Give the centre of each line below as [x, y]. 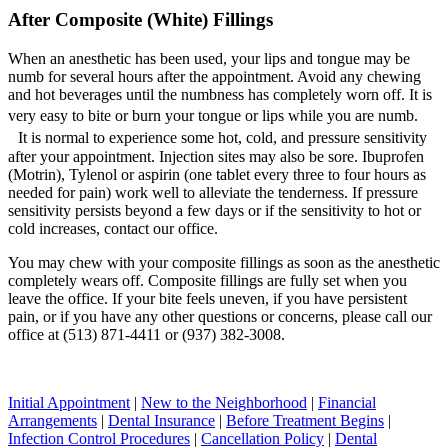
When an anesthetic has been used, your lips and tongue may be [209, 58]
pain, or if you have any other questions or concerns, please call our [220, 316]
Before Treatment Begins [305, 420]
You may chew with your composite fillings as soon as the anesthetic [224, 262]
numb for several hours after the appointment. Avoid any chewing [214, 76]
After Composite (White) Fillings [140, 20]
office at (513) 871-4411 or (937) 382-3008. [146, 334]
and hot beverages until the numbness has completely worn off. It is [220, 94]
